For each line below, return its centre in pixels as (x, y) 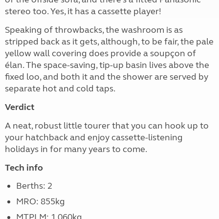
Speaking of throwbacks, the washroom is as (94, 30)
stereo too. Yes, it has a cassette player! (83, 11)
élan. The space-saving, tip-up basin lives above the (107, 65)
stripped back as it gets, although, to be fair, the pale (109, 42)
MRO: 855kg (40, 201)
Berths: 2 (34, 186)
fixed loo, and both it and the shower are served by (107, 77)
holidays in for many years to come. (76, 149)
